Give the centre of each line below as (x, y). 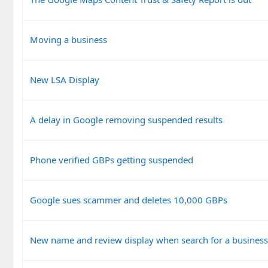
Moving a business (68, 39)
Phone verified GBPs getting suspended (112, 159)
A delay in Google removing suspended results (126, 119)
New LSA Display (65, 79)
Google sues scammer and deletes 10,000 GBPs (129, 200)
